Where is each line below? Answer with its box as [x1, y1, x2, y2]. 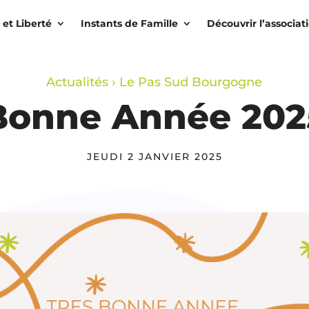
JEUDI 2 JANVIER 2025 [86, 150, 223, 163]
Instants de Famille [80, 17, 178, 30]
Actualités [46, 74, 109, 90]
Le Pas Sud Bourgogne [119, 74, 263, 90]
